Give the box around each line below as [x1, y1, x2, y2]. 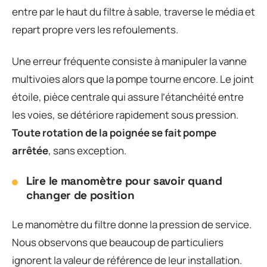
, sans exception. [48, 143, 126, 157]
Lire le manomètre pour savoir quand [26, 173, 222, 188]
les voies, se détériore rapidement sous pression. [12, 107, 238, 122]
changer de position [26, 187, 135, 203]
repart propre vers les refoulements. [12, 23, 178, 36]
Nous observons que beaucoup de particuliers [12, 235, 223, 249]
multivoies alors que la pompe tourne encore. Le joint [12, 72, 254, 86]
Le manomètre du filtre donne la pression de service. [12, 218, 252, 231]
